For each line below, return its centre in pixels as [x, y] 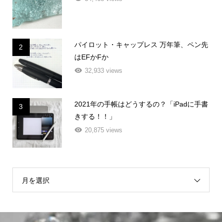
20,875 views [103, 130]
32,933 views [103, 71]
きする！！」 [95, 117]
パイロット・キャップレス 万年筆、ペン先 [141, 45]
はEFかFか [91, 57]
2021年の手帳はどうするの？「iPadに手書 [141, 104]
